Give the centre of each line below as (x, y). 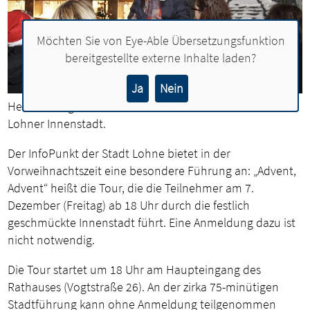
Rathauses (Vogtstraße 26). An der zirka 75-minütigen (144, 287)
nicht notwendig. (52, 240)
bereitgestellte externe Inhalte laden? (161, 58)
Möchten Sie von (81, 41)
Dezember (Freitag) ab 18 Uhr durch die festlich (129, 206)
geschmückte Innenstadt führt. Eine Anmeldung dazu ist (152, 223)
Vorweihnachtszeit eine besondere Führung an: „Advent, (152, 171)
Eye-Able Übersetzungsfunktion (205, 41)
